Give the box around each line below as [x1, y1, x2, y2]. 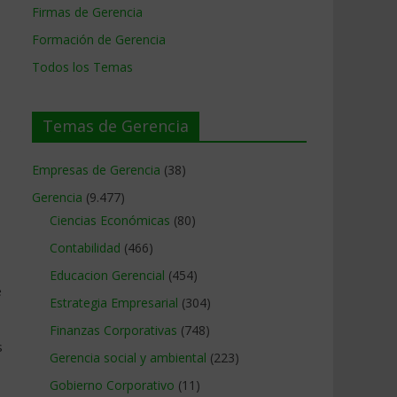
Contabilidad [50, 239, 121, 256]
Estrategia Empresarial [50, 294, 178, 311]
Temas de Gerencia [43, 115, 189, 136]
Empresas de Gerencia [32, 161, 160, 178]
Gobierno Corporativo [50, 377, 175, 393]
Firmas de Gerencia [32, 4, 143, 20]
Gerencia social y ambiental [50, 349, 206, 366]
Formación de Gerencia [32, 31, 166, 48]
